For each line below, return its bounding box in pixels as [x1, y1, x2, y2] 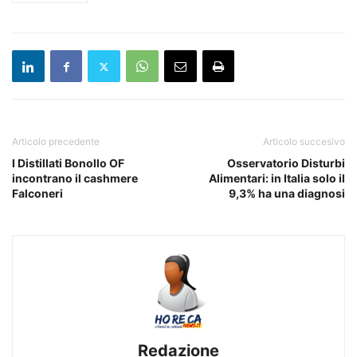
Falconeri [12, 186, 63, 201]
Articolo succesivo [263, 135, 345, 148]
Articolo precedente [12, 135, 100, 148]
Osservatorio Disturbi [227, 156, 345, 171]
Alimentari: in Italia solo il [209, 171, 345, 186]
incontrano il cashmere [12, 171, 138, 186]
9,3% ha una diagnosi [229, 186, 345, 201]
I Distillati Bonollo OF [12, 156, 124, 171]
